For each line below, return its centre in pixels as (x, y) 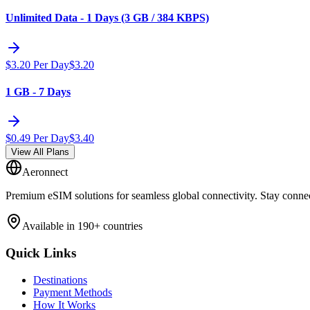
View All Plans (40, 152)
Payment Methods (73, 292)
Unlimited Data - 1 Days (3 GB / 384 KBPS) (107, 18)
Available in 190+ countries (82, 226)
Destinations (60, 280)
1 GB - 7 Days (38, 91)
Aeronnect (45, 172)
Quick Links (41, 253)
